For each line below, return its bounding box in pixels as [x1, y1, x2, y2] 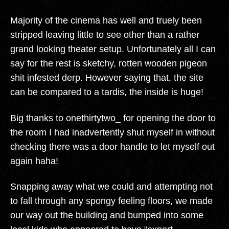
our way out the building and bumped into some [10, 210, 203, 221]
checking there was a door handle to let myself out [10, 141, 215, 152]
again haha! [10, 155, 58, 166]
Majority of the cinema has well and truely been [10, 15, 202, 26]
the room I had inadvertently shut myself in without [10, 127, 215, 138]
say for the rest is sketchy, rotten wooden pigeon [10, 58, 207, 69]
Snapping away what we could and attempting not [10, 181, 213, 192]
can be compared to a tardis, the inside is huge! [10, 87, 203, 98]
